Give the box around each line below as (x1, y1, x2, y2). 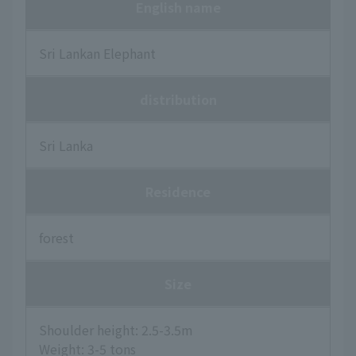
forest (39, 227, 74, 247)
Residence (145, 181, 211, 201)
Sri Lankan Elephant (39, 43, 156, 63)
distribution (139, 89, 217, 109)
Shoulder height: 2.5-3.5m (39, 319, 193, 339)
